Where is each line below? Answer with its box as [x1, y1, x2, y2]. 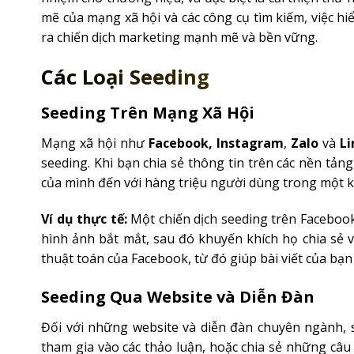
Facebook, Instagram [149, 134, 284, 152]
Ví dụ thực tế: [41, 209, 127, 228]
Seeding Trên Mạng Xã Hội [41, 101, 254, 123]
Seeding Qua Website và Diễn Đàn [41, 286, 314, 308]
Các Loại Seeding [41, 62, 209, 91]
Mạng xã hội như [41, 134, 149, 152]
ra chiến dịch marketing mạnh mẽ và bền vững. [41, 28, 318, 47]
